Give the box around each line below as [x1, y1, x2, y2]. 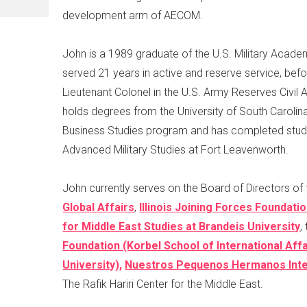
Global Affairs [62, 200, 135, 214]
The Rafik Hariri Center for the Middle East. [62, 277, 264, 291]
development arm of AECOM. [62, 8, 204, 22]
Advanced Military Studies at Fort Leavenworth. [62, 143, 289, 156]
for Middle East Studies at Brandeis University [62, 219, 301, 233]
